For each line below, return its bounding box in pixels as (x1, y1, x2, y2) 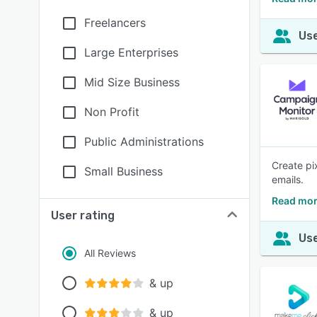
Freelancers (84, 16, 146, 30)
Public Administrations (84, 134, 204, 149)
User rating (51, 209, 115, 222)
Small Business (84, 164, 163, 178)
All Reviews (84, 247, 136, 259)
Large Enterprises (84, 45, 178, 59)
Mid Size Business (84, 75, 180, 89)
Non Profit (84, 105, 139, 119)
